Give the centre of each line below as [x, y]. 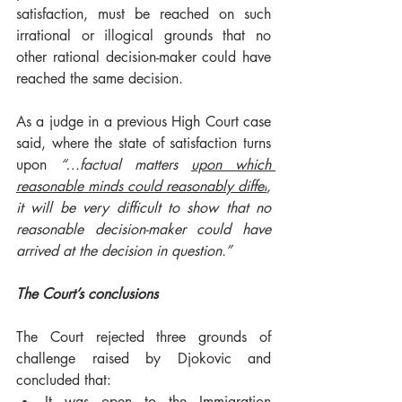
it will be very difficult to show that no [144, 208]
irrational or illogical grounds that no [144, 35]
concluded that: [66, 380]
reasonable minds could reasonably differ [141, 186]
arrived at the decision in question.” [124, 251]
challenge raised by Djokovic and [144, 358]
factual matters [135, 165]
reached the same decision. [104, 79]
